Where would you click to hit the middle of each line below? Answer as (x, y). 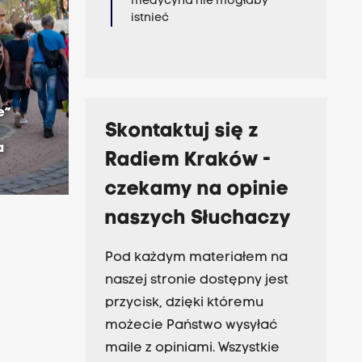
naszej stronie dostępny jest (196, 281)
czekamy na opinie (197, 190)
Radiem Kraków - (187, 161)
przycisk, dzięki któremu (184, 303)
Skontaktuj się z (181, 132)
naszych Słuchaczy (198, 219)
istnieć (149, 18)
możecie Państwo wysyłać (191, 326)
